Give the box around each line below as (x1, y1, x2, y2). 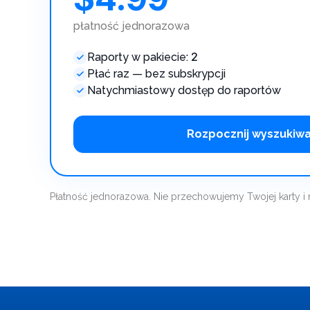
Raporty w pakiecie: (87, 51, 191, 64)
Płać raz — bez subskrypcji (87, 67, 226, 80)
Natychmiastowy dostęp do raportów (87, 84, 281, 97)
